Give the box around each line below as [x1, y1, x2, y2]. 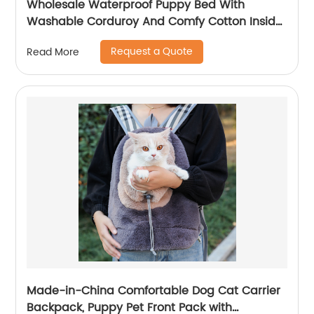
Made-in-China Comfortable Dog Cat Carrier [27, 282, 281, 300]
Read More [27, 43, 80, 60]
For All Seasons [27, 29, 111, 48]
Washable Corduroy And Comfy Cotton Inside [27, 13, 283, 31]
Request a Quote [111, 43, 193, 60]
